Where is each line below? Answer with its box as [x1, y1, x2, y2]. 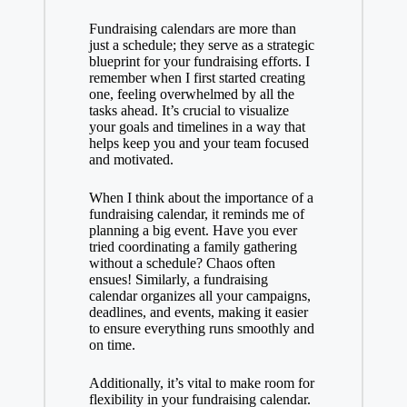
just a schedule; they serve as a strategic [88, 37, 314, 54]
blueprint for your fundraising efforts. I [88, 54, 310, 70]
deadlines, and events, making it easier [88, 304, 308, 321]
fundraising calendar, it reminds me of [88, 206, 304, 223]
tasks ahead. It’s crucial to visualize [88, 103, 289, 119]
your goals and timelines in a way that [88, 119, 305, 135]
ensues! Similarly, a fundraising [88, 272, 268, 288]
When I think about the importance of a [88, 190, 313, 206]
